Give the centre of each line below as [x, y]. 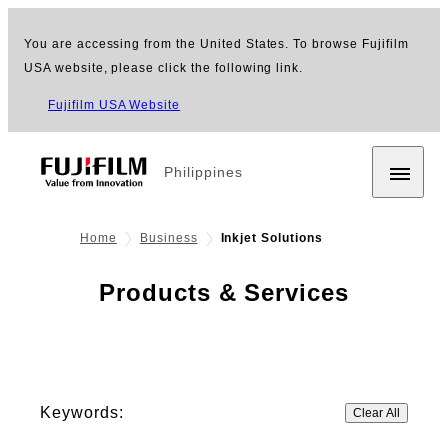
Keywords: [82, 413]
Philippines [203, 172]
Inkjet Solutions [271, 238]
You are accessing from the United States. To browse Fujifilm [216, 44]
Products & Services [224, 293]
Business [168, 238]
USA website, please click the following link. [164, 68]
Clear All [376, 413]
